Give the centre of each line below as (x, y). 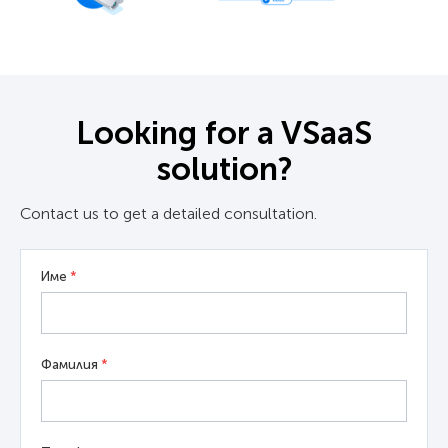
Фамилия (71, 365)
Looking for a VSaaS (224, 133)
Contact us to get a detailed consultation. (168, 214)
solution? (224, 169)
